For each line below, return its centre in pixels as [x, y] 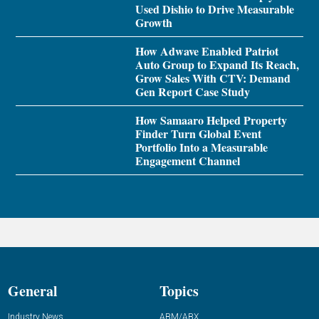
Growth [153, 23]
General [33, 291]
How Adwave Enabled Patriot [206, 51]
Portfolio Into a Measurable [201, 147]
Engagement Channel [187, 161]
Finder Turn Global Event [198, 134]
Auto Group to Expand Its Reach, [217, 65]
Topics [179, 291]
